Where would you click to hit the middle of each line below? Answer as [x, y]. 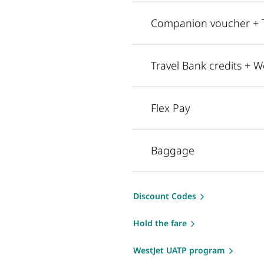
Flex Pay [170, 108]
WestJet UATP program [179, 250]
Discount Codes [165, 196]
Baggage [173, 150]
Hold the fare [160, 223]
